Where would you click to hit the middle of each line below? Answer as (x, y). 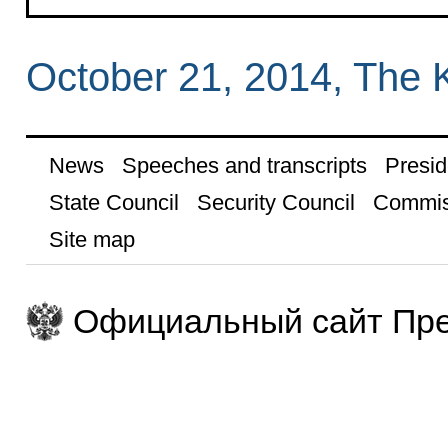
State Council (113, 202)
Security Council (275, 202)
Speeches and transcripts (244, 165)
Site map (91, 239)
